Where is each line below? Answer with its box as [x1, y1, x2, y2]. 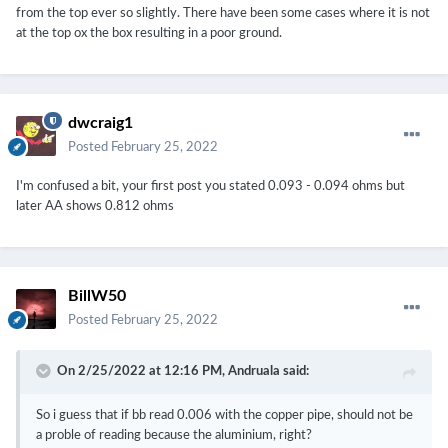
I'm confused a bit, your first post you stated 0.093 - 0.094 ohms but [16, 180, 405, 194]
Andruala [228, 365, 280, 379]
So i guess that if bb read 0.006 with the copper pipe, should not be [36, 409, 413, 423]
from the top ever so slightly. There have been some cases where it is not [16, 7, 430, 21]
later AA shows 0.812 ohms [16, 200, 174, 214]
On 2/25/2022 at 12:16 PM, [57, 365, 228, 379]
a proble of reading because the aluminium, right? [36, 429, 312, 443]
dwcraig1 [68, 115, 133, 132]
